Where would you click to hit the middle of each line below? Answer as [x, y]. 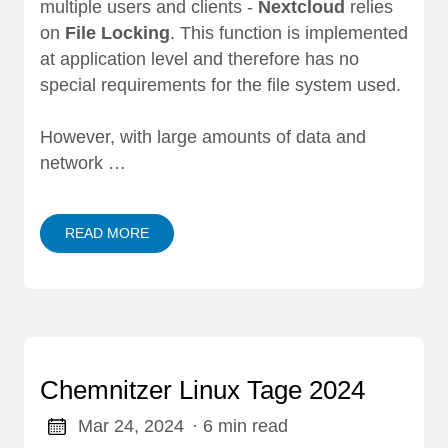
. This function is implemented [289, 32]
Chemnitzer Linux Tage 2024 [202, 390]
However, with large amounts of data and [203, 136]
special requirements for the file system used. [220, 84]
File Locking [117, 32]
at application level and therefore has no [199, 58]
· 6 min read [239, 426]
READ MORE [107, 233]
